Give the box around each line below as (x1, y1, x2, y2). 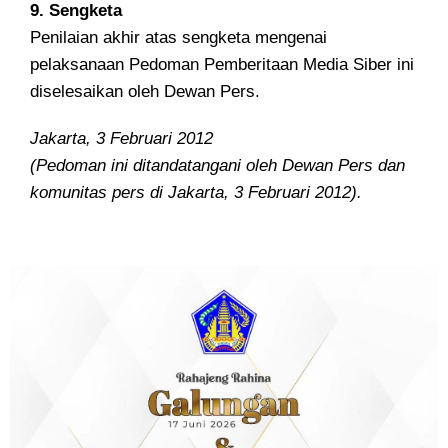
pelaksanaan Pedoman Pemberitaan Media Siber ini (30, 55, 414, 74)
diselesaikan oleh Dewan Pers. (30, 82, 260, 101)
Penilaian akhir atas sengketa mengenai (30, 28, 327, 47)
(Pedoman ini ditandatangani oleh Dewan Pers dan (30, 156, 405, 175)
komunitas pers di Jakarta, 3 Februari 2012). (30, 183, 362, 202)
